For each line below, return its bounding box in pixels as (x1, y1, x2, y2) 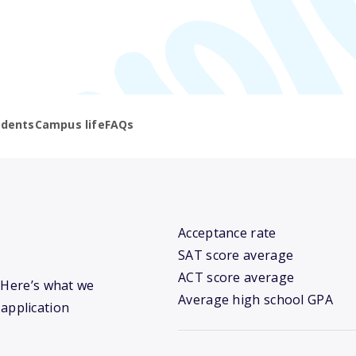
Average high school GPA (178, 291, 333, 309)
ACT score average (178, 269, 295, 287)
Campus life (34, 117, 105, 133)
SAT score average (178, 246, 294, 265)
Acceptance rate (178, 224, 277, 242)
